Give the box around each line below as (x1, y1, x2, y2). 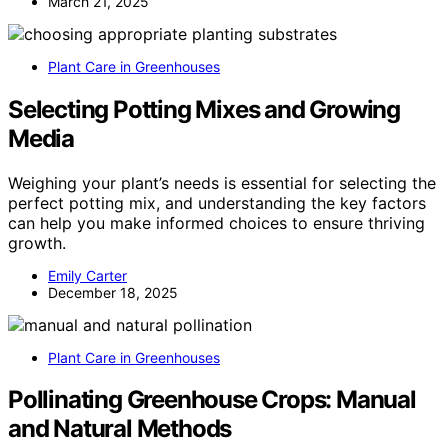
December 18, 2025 (48, 283, 178, 301)
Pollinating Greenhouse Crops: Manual (8, 385, 416, 415)
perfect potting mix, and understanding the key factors (8, 192, 426, 213)
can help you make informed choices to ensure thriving (8, 212, 425, 233)
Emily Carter (48, 266, 127, 284)
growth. (8, 232, 66, 253)
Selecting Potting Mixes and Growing (8, 94, 400, 124)
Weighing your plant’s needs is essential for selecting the (8, 172, 436, 193)
